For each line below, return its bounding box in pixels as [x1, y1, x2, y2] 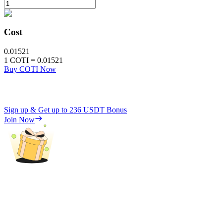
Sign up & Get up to [4, 105, 69, 114]
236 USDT [69, 105, 105, 114]
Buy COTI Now [4, 64, 56, 73]
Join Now [4, 115, 35, 124]
